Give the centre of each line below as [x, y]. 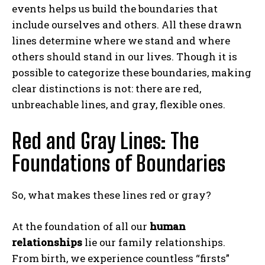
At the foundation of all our [81, 226]
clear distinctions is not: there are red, [106, 88]
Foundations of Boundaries [119, 163]
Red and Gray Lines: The [105, 141]
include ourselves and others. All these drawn [127, 24]
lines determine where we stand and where [121, 40]
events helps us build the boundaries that [115, 8]
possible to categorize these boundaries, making [132, 72]
